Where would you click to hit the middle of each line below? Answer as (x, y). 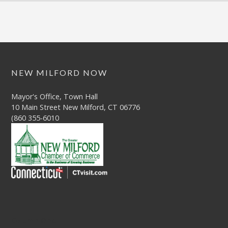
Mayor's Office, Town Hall (55, 96)
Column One (34, 220)
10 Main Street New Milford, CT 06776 (76, 107)
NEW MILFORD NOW (60, 72)
